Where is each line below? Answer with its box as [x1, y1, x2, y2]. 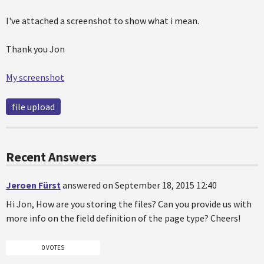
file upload [12, 101, 55, 113]
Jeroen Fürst [6, 179, 61, 191]
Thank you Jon [6, 43, 65, 55]
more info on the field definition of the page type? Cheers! [6, 212, 240, 224]
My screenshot [6, 71, 64, 83]
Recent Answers [6, 148, 97, 165]
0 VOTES [42, 243, 64, 252]
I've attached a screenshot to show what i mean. [6, 15, 199, 27]
